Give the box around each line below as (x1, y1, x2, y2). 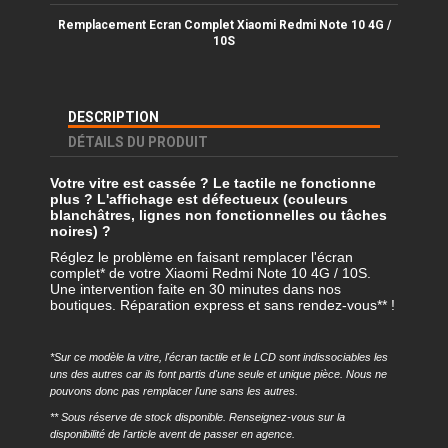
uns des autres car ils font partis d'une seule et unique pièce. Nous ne (50, 367, 387, 380)
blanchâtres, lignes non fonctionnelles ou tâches (50, 207, 387, 224)
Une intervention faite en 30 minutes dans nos (50, 280, 341, 297)
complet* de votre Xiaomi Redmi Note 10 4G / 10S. (50, 264, 371, 281)
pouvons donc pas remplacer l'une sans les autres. (50, 384, 298, 397)
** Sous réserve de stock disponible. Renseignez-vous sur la (50, 411, 345, 424)
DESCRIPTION (68, 109, 159, 126)
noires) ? (50, 223, 111, 240)
